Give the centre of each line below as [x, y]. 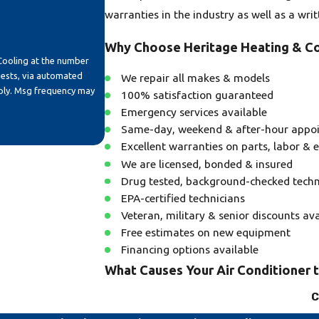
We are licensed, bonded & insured [207, 163]
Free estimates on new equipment [206, 232]
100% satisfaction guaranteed [198, 95]
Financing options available [190, 250]
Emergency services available [194, 112]
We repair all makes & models [196, 78]
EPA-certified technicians [183, 198]
